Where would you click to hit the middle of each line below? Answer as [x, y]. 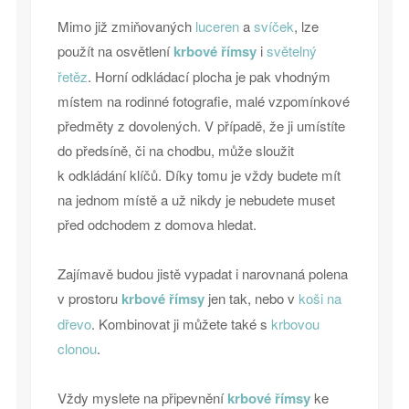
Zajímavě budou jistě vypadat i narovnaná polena [202, 274]
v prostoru [89, 299]
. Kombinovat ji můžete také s [181, 324]
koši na [320, 299]
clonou [77, 349]
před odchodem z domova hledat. [157, 225]
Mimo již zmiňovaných [126, 26]
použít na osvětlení [115, 51]
